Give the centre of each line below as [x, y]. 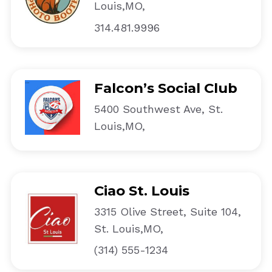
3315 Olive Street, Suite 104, [167, 212]
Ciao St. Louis [141, 191]
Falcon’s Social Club [165, 88]
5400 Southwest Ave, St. [158, 109]
